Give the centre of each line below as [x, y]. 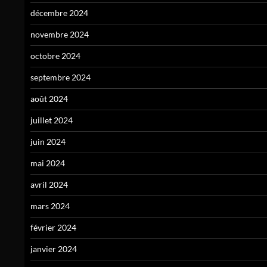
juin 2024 [48, 142]
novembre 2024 [60, 35]
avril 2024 [49, 185]
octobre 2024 [55, 56]
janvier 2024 [54, 249]
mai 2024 [48, 163]
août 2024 [49, 99]
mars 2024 [50, 206]
